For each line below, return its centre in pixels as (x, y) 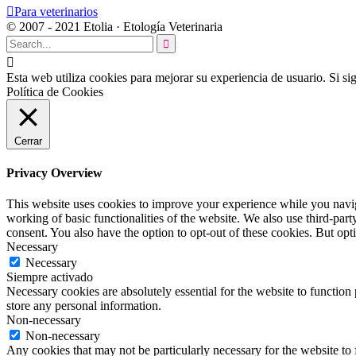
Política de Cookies (55, 91)
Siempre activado (50, 277)
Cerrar (28, 141)
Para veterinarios (56, 11)
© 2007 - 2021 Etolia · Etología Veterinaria (114, 26)
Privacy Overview (54, 172)
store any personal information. (84, 306)
